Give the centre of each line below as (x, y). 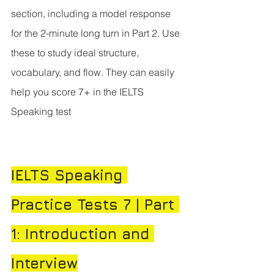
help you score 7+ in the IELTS (79, 92)
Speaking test (41, 112)
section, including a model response (92, 14)
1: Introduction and (83, 234)
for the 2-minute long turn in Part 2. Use (97, 33)
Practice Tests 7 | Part (95, 205)
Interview (44, 263)
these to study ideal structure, (76, 53)
